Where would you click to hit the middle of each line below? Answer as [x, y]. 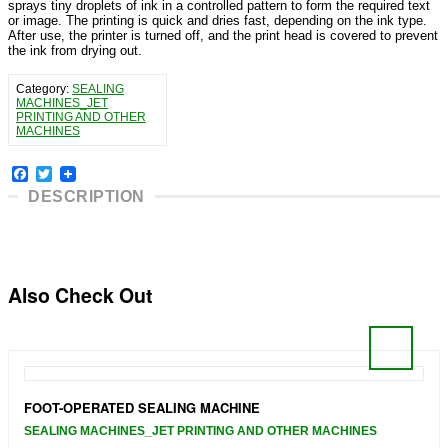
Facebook [63, 174]
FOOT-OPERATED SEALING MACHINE [142, 407]
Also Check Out [80, 295]
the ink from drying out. [75, 51]
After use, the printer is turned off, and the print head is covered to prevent [223, 36]
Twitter [75, 174]
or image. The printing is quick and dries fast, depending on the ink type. [217, 21]
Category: [44, 89]
